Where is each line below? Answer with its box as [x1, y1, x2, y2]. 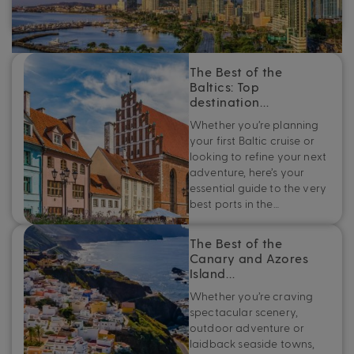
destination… [190, 94, 269, 111]
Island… [190, 265, 235, 282]
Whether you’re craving [190, 288, 314, 303]
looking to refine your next [190, 149, 327, 163]
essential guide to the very [190, 180, 327, 194]
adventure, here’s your [190, 164, 305, 179]
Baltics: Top [190, 79, 260, 96]
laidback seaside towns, [190, 336, 315, 350]
